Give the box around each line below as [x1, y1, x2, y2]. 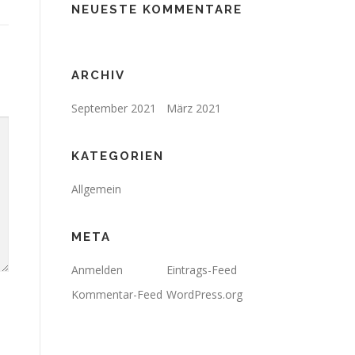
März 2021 [166, 100, 221, 116]
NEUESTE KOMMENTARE [71, 2, 242, 17]
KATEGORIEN [71, 148, 164, 163]
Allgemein [71, 181, 121, 197]
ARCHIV [71, 67, 125, 82]
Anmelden [71, 261, 123, 277]
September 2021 [71, 100, 156, 116]
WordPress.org [166, 286, 242, 302]
